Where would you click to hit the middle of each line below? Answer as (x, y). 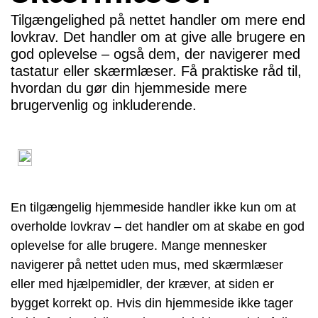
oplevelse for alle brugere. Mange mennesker (139, 246)
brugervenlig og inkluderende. (104, 105)
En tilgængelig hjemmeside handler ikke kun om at (153, 207)
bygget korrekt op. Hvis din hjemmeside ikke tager (152, 303)
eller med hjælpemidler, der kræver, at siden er (142, 284)
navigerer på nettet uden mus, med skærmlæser (147, 265)
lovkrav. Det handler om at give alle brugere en (158, 37)
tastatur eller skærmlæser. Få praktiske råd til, (156, 71)
